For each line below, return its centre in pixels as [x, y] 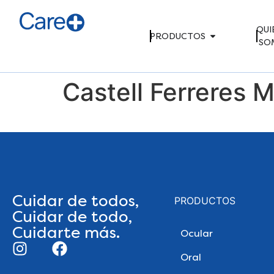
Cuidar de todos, [76, 201]
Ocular [196, 233]
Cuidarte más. [66, 233]
